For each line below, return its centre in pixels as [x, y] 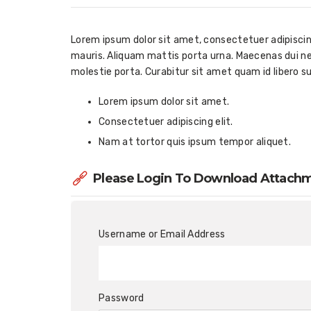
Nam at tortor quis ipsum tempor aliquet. [195, 142]
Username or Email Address [162, 234]
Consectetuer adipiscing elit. [166, 122]
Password [121, 298]
